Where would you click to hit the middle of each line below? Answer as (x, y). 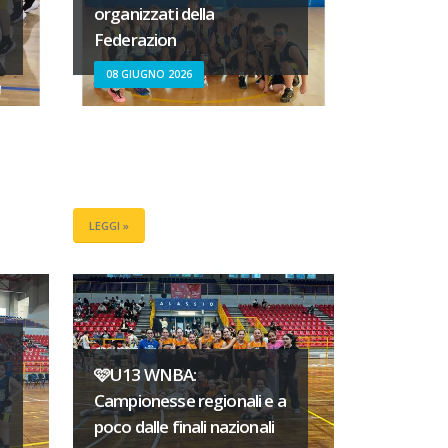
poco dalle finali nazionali (184, 426)
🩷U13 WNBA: (145, 374)
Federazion (135, 39)
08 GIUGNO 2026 (149, 73)
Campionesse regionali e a (190, 400)
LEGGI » (108, 225)
